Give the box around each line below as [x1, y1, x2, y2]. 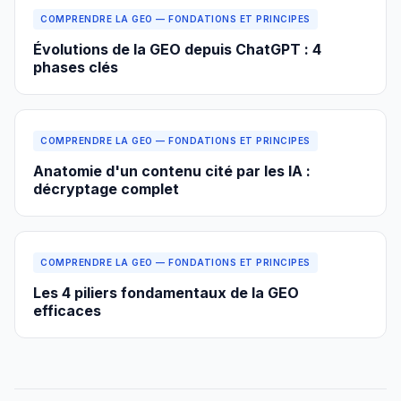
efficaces [33, 302, 101, 320]
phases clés [33, 58, 118, 77]
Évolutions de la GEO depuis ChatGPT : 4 [33, 40, 321, 59]
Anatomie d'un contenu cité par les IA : [33, 162, 311, 181]
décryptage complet [33, 180, 179, 199]
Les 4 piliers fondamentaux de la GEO [33, 284, 299, 303]
